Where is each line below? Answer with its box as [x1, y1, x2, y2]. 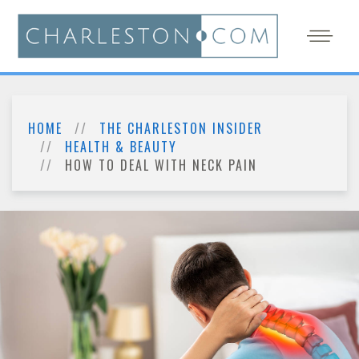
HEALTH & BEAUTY [65, 137, 177, 156]
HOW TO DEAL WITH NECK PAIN [65, 155, 257, 175]
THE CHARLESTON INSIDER [99, 119, 263, 138]
